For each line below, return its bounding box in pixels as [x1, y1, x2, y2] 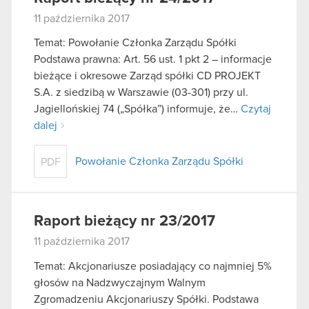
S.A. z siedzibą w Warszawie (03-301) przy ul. [34, 87, 248, 99]
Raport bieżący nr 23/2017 [34, 214, 215, 230]
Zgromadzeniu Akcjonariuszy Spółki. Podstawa [34, 294, 259, 306]
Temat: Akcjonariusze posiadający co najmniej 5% [34, 261, 272, 272]
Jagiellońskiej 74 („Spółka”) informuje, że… [34, 103, 241, 115]
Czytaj [241, 103, 271, 115]
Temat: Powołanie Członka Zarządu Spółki [34, 37, 237, 49]
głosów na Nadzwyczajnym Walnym [34, 277, 206, 289]
